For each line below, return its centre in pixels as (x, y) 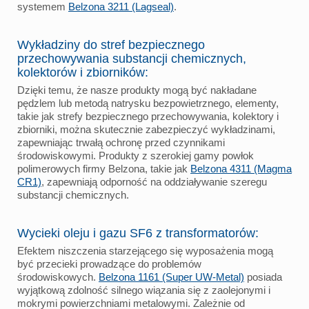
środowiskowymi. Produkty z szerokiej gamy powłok (136, 155)
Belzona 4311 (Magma (241, 168)
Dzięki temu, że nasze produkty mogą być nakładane (137, 90)
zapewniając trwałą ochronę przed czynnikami (121, 142)
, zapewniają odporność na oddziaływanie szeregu (154, 181)
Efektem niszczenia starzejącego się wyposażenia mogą (145, 250)
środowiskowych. (58, 277)
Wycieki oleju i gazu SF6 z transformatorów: (138, 233)
